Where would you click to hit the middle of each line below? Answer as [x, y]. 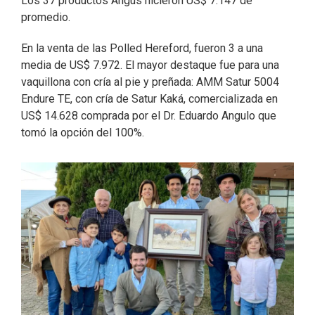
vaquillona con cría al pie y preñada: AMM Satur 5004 [150, 82]
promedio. [46, 18]
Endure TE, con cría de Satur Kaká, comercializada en [149, 99]
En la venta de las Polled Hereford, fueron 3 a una [142, 49]
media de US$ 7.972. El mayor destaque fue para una [150, 65]
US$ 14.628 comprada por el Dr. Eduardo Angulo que [149, 116]
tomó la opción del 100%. [83, 133]
